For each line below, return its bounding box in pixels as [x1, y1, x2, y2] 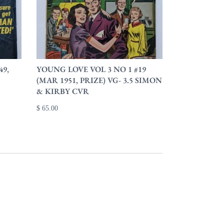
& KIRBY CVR [36, 86, 89, 97]
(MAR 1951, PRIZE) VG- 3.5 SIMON [36, 75, 162, 86]
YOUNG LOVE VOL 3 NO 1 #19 [36, 64, 146, 75]
